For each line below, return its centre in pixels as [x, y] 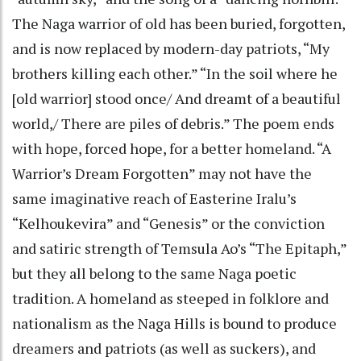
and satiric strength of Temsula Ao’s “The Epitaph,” [179, 248]
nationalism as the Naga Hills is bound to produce [174, 323]
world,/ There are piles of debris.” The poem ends [173, 123]
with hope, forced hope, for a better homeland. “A [172, 148]
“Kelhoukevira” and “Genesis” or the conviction [168, 223]
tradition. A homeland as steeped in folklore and [170, 298]
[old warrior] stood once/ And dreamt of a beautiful [176, 98]
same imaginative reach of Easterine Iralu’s [154, 198]
